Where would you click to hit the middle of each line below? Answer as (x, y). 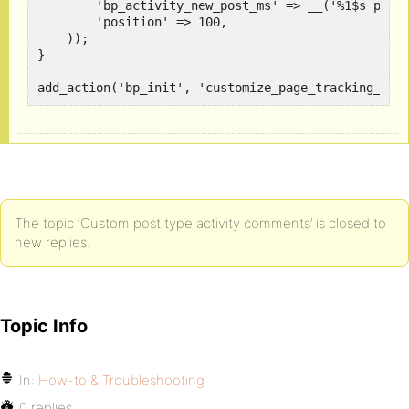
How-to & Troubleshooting (121, 380)
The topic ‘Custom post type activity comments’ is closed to (200, 223)
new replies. (52, 242)
